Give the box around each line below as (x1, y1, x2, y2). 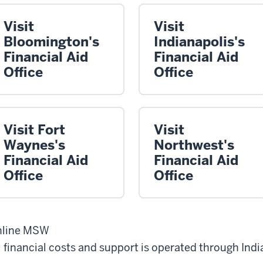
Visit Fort (4, 120, 65, 139)
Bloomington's (4, 32, 99, 50)
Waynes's (4, 136, 65, 154)
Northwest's (154, 136, 234, 154)
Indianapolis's (154, 32, 245, 50)
